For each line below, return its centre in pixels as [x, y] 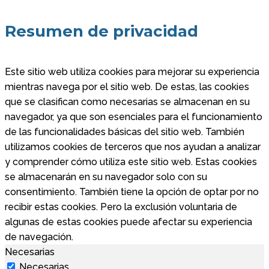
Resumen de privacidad [101, 32]
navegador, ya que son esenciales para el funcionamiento [134, 116]
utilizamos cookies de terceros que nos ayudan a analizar [133, 147]
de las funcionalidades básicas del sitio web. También [125, 131]
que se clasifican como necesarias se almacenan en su [127, 101]
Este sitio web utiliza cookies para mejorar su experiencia [132, 71]
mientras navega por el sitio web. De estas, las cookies [127, 86]
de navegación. [39, 237]
